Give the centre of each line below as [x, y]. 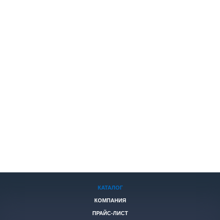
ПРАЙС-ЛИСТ [110, 213]
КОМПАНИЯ [110, 200]
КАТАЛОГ [110, 188]
